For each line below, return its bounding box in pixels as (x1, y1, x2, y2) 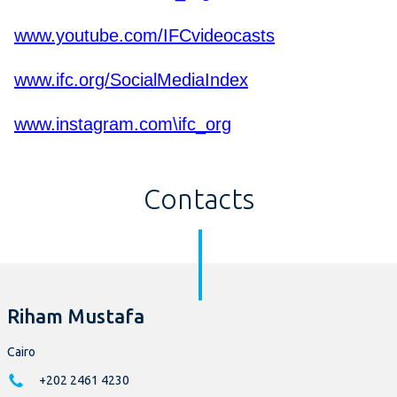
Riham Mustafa (7, 305, 144, 328)
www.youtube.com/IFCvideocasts (14, 26, 275, 46)
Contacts (143, 183, 254, 215)
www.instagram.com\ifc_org (14, 114, 231, 135)
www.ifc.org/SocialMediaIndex (14, 70, 248, 90)
